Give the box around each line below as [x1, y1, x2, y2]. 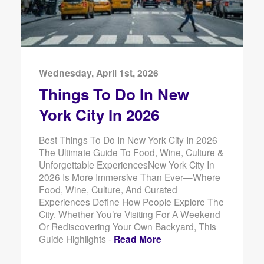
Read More [113, 232, 161, 246]
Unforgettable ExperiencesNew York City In [38, 157, 214, 171]
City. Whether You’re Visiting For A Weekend [38, 207, 220, 220]
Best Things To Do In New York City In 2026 [38, 133, 217, 146]
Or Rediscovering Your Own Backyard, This [38, 219, 216, 233]
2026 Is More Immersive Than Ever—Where [38, 170, 220, 183]
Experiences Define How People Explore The [38, 194, 224, 208]
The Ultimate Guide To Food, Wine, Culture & [38, 145, 223, 159]
